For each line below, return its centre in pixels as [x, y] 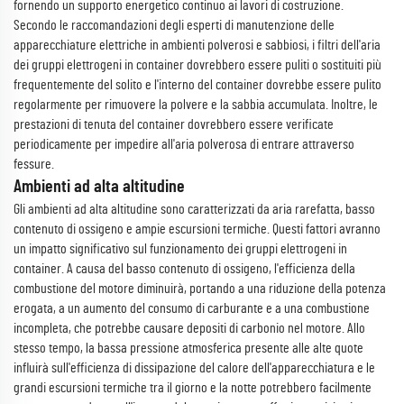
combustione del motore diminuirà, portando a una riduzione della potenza [200, 289]
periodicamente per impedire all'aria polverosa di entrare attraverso [184, 144]
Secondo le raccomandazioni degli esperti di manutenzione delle [174, 25]
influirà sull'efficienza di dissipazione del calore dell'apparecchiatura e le [194, 368]
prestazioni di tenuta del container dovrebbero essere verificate [174, 124]
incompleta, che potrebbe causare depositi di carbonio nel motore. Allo [189, 328]
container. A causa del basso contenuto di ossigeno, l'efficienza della [184, 269]
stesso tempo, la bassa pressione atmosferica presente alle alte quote [188, 348]
